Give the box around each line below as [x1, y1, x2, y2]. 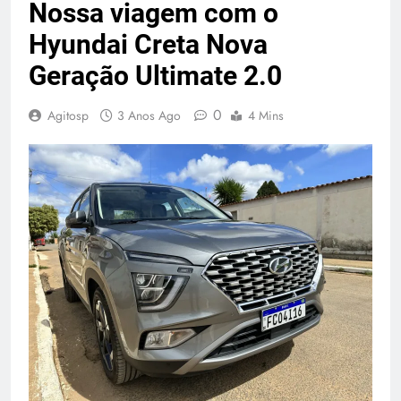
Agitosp [47, 107, 89, 124]
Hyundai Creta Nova [29, 29, 268, 60]
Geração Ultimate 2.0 [29, 60, 282, 91]
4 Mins [248, 107, 284, 124]
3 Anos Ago [117, 107, 181, 124]
